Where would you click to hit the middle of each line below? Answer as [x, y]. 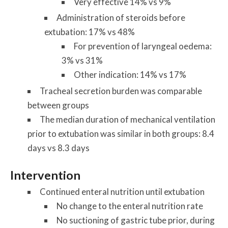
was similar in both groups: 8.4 [156, 133]
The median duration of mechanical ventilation [127, 119]
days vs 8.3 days [58, 148]
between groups [58, 105]
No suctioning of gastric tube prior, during [136, 220]
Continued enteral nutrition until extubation [122, 191]
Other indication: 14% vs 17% [130, 75]
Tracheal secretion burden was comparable [121, 91]
